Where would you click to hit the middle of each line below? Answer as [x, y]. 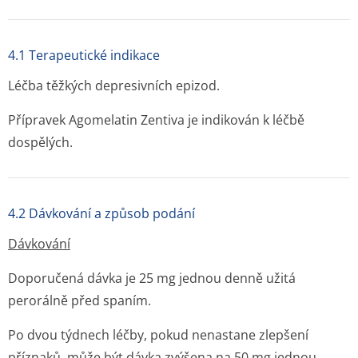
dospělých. [40, 142]
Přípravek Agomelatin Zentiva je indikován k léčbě [156, 120]
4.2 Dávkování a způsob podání [101, 213]
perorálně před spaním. [80, 300]
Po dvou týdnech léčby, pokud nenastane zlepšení [158, 335]
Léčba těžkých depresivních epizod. [114, 86]
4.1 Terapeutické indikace [84, 55]
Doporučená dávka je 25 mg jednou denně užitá [152, 278]
